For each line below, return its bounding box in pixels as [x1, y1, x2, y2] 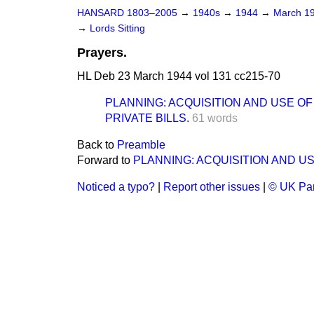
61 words [192, 112, 238, 124]
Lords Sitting [90, 23, 145, 34]
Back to [77, 139, 117, 151]
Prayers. [77, 46, 127, 60]
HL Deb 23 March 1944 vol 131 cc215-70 [77, 70, 280, 82]
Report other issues [163, 181, 260, 193]
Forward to [77, 154, 133, 166]
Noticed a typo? [77, 181, 155, 193]
